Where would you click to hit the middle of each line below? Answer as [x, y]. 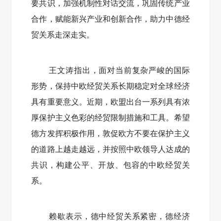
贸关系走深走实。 [63, 35]
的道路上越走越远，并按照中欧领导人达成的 [110, 149]
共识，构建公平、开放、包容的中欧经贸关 [110, 165]
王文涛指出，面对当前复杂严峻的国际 [119, 70]
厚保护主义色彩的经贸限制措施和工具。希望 [110, 117]
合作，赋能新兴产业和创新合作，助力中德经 [110, 19]
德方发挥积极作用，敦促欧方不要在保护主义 [110, 133]
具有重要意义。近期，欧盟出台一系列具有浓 [110, 102]
